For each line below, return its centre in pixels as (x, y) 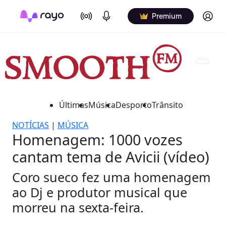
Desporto (134, 105)
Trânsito (167, 105)
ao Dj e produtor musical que (100, 192)
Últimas (74, 105)
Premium (167, 16)
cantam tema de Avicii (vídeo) (111, 156)
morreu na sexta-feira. (78, 207)
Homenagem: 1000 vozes (97, 139)
